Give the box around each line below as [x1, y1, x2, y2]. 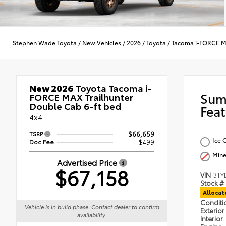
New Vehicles [82, 38, 121, 47]
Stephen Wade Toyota [13, 38, 77, 47]
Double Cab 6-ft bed [29, 99, 121, 113]
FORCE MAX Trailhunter [29, 90, 133, 104]
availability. [77, 211, 106, 219]
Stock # [200, 178, 224, 188]
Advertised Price [56, 156, 119, 168]
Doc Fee [29, 137, 54, 146]
